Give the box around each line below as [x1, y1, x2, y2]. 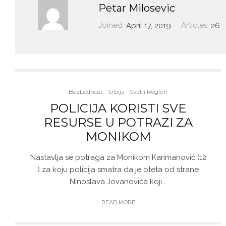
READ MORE [101, 199, 135, 206]
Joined [98, 21, 123, 30]
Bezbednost [69, 88, 103, 95]
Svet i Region [130, 88, 167, 95]
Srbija [108, 88, 125, 95]
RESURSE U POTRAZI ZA [43, 115, 193, 130]
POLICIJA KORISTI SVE [50, 101, 186, 116]
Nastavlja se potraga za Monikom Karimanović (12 [30, 153, 206, 162]
